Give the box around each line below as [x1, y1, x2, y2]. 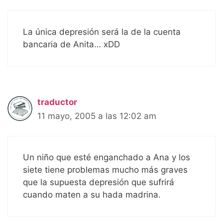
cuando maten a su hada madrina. [23, 190, 161, 200]
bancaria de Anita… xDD [23, 39, 120, 49]
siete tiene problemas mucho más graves [23, 165, 188, 175]
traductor [37, 97, 77, 107]
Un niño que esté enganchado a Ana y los [23, 152, 190, 163]
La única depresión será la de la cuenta [23, 26, 181, 37]
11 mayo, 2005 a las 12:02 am [37, 111, 156, 121]
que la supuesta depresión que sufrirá [23, 177, 174, 188]
